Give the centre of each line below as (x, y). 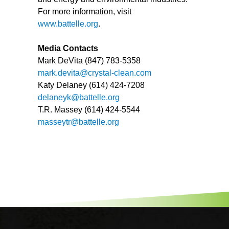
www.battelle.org (68, 24)
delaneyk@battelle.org (79, 97)
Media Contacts (68, 48)
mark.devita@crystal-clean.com (95, 73)
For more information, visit (85, 12)
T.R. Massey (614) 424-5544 (89, 110)
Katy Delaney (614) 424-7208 (91, 85)
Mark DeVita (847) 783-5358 (89, 61)
